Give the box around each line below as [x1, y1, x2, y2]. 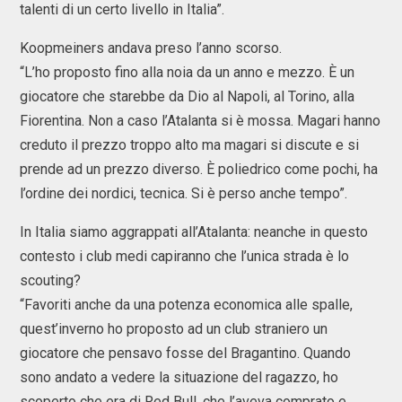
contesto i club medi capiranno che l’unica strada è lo [20, 248, 349, 265]
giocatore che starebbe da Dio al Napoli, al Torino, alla [20, 88, 354, 105]
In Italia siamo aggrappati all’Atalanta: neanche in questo [20, 223, 368, 240]
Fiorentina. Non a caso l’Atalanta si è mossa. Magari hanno [20, 112, 380, 129]
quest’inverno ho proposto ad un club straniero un [20, 320, 328, 337]
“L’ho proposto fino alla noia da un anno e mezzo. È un [20, 64, 354, 81]
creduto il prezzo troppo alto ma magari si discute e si [20, 136, 359, 153]
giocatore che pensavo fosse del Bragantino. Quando [20, 345, 351, 362]
